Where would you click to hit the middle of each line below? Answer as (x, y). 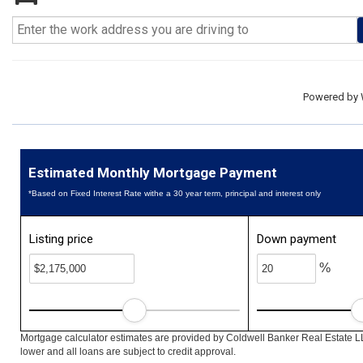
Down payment (297, 239)
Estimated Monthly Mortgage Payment (153, 173)
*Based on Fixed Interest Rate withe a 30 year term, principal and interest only (175, 193)
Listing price (61, 239)
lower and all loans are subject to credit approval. (128, 352)
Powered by (332, 97)
